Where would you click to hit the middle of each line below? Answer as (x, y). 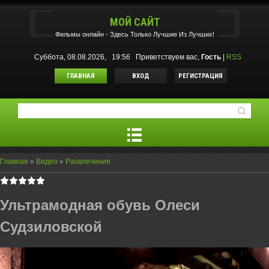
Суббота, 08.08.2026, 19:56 (84, 57)
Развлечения (88, 162)
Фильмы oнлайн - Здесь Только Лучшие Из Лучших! (134, 34)
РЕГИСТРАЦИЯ (201, 76)
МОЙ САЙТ (134, 22)
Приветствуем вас (166, 57)
